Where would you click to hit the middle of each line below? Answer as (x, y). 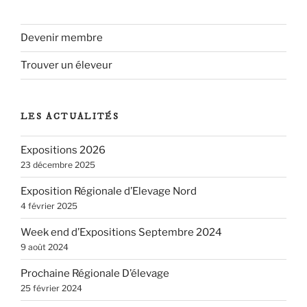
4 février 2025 (49, 206)
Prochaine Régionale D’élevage (95, 273)
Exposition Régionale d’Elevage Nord (109, 191)
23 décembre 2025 (58, 164)
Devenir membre (62, 38)
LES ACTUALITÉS (70, 116)
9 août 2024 (45, 247)
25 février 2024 (51, 288)
